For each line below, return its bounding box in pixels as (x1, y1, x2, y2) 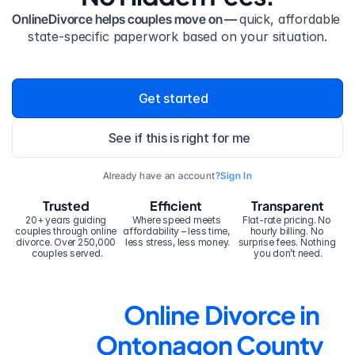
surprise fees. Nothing (238, 236, 336, 248)
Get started (138, 90, 208, 106)
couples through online (15, 225, 117, 237)
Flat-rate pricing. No (242, 214, 331, 226)
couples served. (31, 247, 103, 259)
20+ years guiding (25, 214, 107, 226)
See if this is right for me (108, 129, 251, 146)
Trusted (42, 197, 90, 214)
